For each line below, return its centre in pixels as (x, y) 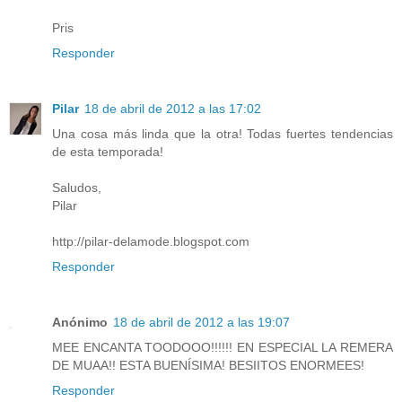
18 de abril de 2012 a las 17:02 (173, 108)
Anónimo (80, 322)
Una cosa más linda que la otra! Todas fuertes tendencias (223, 133)
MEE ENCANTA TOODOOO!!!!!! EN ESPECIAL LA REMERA (223, 347)
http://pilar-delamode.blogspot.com (151, 241)
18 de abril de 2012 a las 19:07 (201, 322)
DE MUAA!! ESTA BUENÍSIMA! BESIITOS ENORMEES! (208, 365)
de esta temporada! (108, 151)
